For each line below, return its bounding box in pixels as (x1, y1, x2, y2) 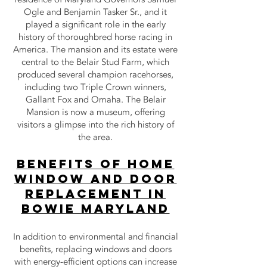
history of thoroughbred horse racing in (18, 31, 172, 43)
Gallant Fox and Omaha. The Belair (25, 94, 166, 105)
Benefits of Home (16, 156, 175, 171)
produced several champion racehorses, (17, 69, 173, 80)
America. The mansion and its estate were (13, 44, 178, 55)
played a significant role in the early (25, 18, 166, 30)
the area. (78, 131, 113, 143)
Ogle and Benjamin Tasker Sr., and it (24, 6, 167, 18)
